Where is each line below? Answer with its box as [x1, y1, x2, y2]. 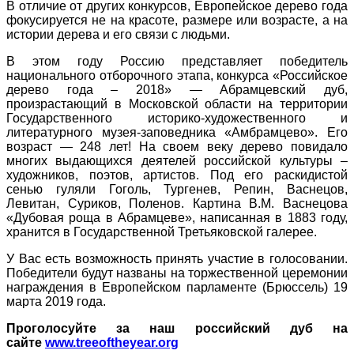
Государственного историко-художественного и [6, 111, 348, 125]
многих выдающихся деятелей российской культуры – [6, 153, 348, 168]
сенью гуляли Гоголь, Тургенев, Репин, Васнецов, [6, 182, 348, 196]
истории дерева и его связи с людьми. [6, 27, 230, 41]
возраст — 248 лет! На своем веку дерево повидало [6, 139, 348, 153]
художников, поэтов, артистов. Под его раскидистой [6, 168, 348, 182]
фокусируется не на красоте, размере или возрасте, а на [6, 13, 348, 27]
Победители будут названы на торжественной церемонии [6, 265, 348, 280]
